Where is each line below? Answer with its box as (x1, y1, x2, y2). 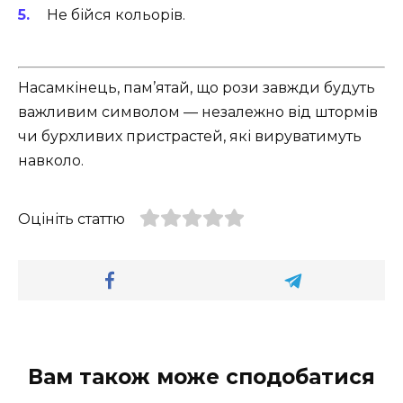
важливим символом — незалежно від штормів (18, 103, 378, 121)
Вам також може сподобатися (28, 363, 375, 390)
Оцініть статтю (18, 210, 125, 228)
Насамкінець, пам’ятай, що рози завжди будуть (18, 78, 375, 96)
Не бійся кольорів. (47, 6, 185, 24)
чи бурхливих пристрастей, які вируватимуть (18, 127, 362, 145)
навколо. (18, 151, 84, 169)
